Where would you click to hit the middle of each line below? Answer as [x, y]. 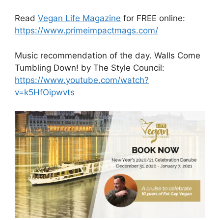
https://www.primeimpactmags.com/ [86, 30]
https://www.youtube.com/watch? [82, 80]
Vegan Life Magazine [79, 18]
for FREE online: [153, 18]
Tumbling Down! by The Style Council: [90, 68]
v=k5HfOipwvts [45, 92]
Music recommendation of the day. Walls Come [108, 55]
